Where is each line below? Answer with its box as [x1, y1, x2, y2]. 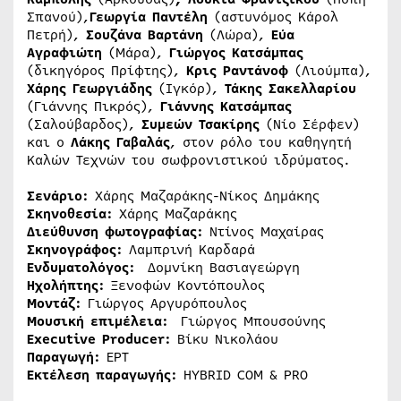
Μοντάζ [27, 293, 75, 313]
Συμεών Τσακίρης [141, 114, 260, 134]
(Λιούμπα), [288, 60, 371, 81]
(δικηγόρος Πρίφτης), [27, 60, 186, 81]
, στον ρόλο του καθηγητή [170, 132, 352, 152]
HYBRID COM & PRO [177, 364, 308, 385]
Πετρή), [27, 24, 86, 45]
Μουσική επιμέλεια [27, 311, 162, 331]
